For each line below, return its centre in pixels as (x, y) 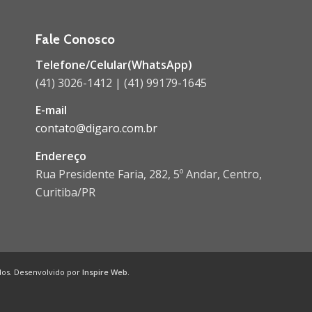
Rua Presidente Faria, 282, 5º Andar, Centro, (149, 174)
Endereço (61, 156)
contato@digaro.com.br (97, 128)
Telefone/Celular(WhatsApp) (114, 64)
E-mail (52, 110)
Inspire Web (104, 272)
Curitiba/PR (66, 192)
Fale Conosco (76, 40)
